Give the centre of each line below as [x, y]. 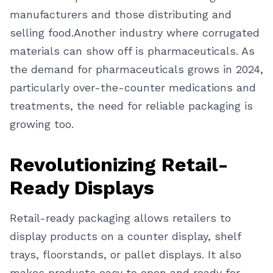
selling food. [42, 33]
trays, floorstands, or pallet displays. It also [126, 254]
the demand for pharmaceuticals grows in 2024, [136, 69]
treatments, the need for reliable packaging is [131, 106]
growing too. [42, 124]
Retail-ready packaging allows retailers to [120, 218]
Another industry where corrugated [167, 33]
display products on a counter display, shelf [125, 236]
